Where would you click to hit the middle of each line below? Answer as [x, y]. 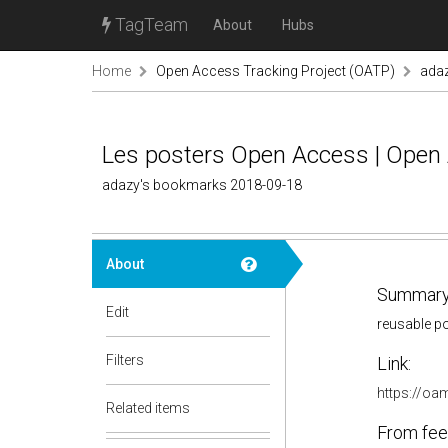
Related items [148, 408]
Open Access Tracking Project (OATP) [275, 71]
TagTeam [149, 24]
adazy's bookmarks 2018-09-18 [202, 185]
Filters [125, 360]
